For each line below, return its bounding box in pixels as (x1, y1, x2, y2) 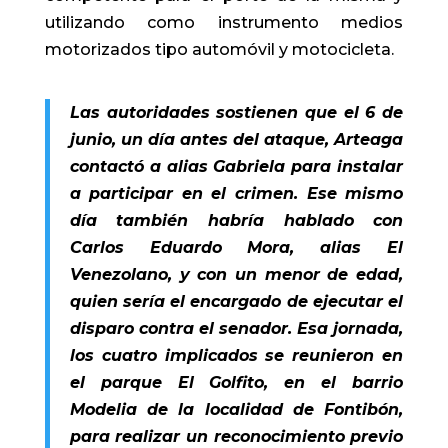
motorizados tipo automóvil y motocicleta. (44, 39, 394, 59)
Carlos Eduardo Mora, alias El (69, 237, 404, 257)
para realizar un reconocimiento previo (69, 426, 404, 446)
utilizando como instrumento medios (44, 12, 404, 32)
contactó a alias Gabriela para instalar (69, 156, 404, 176)
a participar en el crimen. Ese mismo (69, 183, 404, 203)
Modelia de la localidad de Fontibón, (69, 399, 404, 419)
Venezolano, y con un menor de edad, (69, 264, 404, 284)
